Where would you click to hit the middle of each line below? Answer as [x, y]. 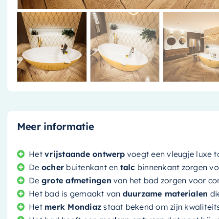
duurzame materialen [165, 193]
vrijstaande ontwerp [85, 154]
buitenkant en [92, 167]
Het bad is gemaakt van [76, 193]
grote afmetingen [76, 180]
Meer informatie [55, 126]
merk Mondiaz [73, 207]
